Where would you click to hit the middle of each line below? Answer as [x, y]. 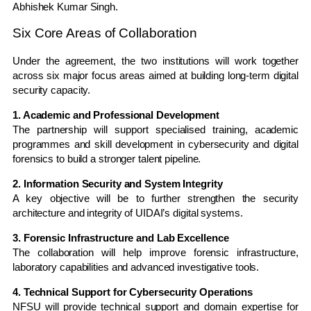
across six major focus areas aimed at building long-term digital [155, 75]
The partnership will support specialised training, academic [155, 129]
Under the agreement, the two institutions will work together [155, 60]
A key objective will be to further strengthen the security [155, 198]
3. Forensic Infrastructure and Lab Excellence [121, 237]
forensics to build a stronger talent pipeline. [107, 158]
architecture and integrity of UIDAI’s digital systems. [128, 212]
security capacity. [52, 90]
